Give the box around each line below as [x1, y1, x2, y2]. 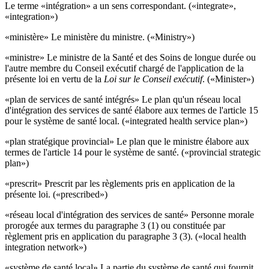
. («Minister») [202, 73, 254, 84]
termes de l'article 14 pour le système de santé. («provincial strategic [5, 147, 261, 157]
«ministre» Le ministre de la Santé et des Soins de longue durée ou [5, 52, 256, 62]
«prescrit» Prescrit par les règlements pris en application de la [5, 178, 235, 189]
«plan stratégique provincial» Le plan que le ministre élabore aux [5, 136, 249, 147]
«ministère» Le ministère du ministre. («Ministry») [5, 31, 195, 42]
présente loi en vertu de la [5, 73, 104, 84]
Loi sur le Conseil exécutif [104, 73, 202, 84]
